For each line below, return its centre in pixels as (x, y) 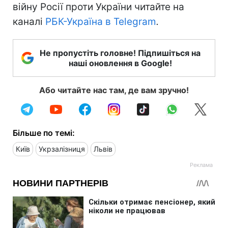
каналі (29, 22)
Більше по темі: (44, 133)
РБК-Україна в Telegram (101, 22)
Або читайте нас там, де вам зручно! (114, 90)
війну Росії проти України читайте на (98, 7)
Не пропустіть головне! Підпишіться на (120, 53)
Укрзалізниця (62, 149)
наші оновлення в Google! (120, 63)
